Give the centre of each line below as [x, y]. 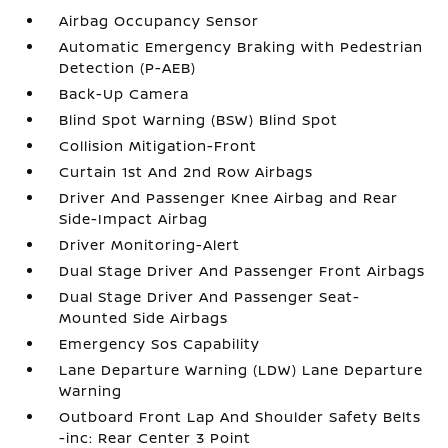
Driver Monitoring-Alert [150, 244]
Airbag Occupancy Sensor [159, 20]
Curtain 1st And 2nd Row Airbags [186, 171]
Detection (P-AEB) [128, 67]
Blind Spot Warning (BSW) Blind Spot [199, 119]
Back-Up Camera [124, 93]
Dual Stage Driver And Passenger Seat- [210, 296]
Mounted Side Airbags [144, 317]
